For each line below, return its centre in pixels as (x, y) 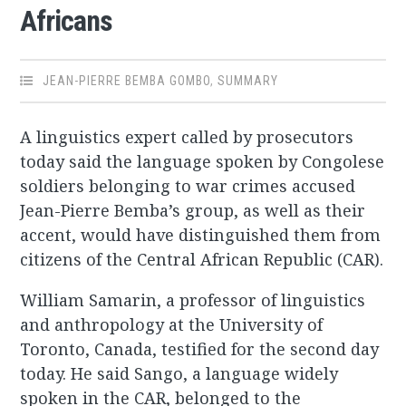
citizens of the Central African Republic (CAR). (202, 260)
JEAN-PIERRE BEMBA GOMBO (127, 81)
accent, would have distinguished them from (201, 235)
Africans (67, 21)
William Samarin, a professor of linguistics (193, 300)
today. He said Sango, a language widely (179, 374)
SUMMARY (248, 81)
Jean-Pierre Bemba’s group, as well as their (193, 211)
